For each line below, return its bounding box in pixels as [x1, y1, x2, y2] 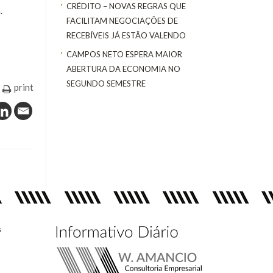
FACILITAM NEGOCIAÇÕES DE [66, 16, 178, 26]
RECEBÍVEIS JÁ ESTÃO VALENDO [66, 30, 186, 41]
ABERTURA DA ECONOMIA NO [66, 63, 180, 74]
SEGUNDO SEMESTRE [66, 78, 146, 88]
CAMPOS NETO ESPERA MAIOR [66, 49, 182, 59]
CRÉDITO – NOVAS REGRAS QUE [66, 1, 186, 12]
